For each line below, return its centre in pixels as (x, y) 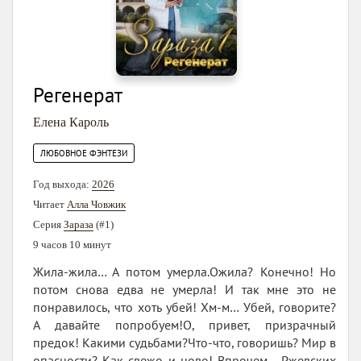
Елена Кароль (71, 122)
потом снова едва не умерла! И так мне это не (185, 290)
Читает (50, 205)
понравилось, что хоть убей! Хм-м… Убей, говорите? (185, 307)
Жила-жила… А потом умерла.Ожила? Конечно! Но (185, 272)
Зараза (79, 225)
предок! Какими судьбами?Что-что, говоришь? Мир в (185, 343)
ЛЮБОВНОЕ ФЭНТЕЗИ (84, 154)
